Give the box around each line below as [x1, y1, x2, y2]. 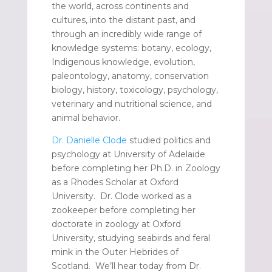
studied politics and [126, 135, 211, 146]
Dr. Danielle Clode [51, 135, 127, 146]
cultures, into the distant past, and [51, 15, 195, 26]
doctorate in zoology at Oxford [51, 219, 181, 230]
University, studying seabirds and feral [51, 233, 210, 244]
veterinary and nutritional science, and [51, 98, 212, 110]
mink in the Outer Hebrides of [51, 246, 178, 258]
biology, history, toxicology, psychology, [51, 84, 218, 96]
